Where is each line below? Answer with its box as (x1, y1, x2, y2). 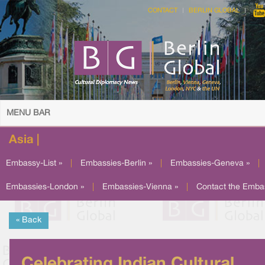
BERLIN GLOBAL (189, 8, 240, 14)
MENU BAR (7, 109, 50, 117)
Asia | (9, 135, 39, 146)
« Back (16, 216, 41, 224)
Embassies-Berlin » (80, 160, 152, 167)
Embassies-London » (6, 183, 84, 191)
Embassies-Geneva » (170, 160, 250, 167)
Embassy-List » (6, 160, 62, 167)
